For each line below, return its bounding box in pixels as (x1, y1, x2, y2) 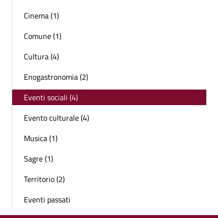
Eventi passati (24, 194, 71, 206)
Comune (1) (24, 30, 61, 42)
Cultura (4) (24, 51, 59, 63)
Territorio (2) (24, 173, 65, 185)
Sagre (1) (24, 153, 53, 165)
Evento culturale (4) (24, 112, 89, 124)
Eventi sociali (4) (24, 91, 78, 104)
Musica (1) (24, 132, 57, 145)
